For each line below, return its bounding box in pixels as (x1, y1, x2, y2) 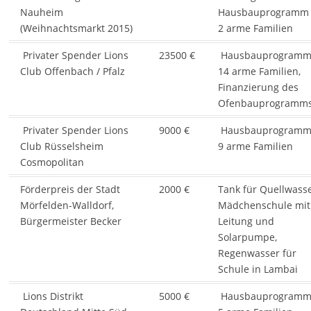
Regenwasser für (217, 246, 296, 260)
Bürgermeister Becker (19, 215, 121, 228)
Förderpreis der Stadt (19, 183, 120, 196)
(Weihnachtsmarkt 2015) (19, 22, 133, 35)
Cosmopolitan (19, 155, 84, 169)
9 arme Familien (217, 140, 293, 153)
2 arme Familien (217, 22, 293, 35)
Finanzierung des (217, 81, 299, 94)
